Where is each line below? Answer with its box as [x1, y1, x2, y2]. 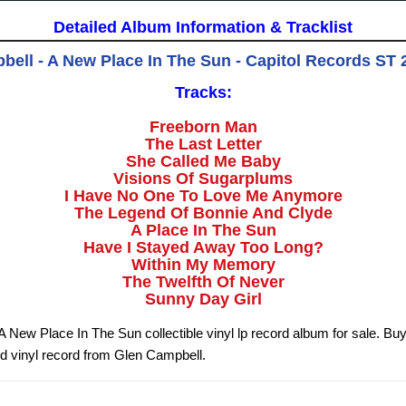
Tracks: [174, 83, 232, 102]
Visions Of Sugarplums [113, 169, 293, 188]
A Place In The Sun [130, 221, 276, 240]
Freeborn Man [149, 118, 257, 137]
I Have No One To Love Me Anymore [63, 187, 343, 206]
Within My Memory [130, 256, 275, 275]
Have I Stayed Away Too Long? [82, 238, 324, 257]
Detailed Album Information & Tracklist [53, 18, 353, 37]
